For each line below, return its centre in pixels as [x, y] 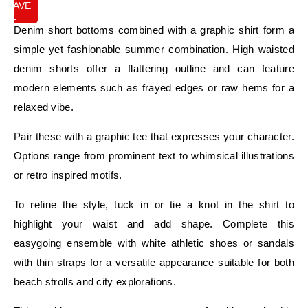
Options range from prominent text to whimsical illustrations [154, 155]
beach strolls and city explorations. [95, 281]
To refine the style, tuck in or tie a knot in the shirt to [154, 204]
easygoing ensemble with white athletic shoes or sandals [154, 243]
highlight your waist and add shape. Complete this [154, 223]
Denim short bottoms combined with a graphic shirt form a [154, 30]
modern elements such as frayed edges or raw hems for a [154, 87]
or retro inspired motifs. [68, 175]
